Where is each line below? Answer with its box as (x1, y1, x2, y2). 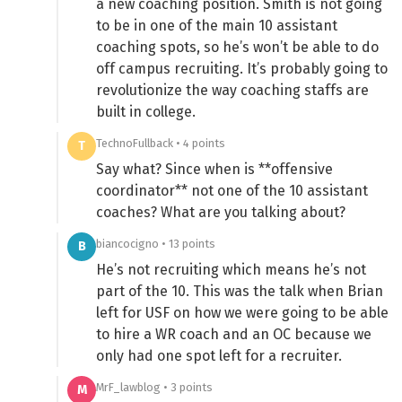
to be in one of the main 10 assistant (96, 16, 337, 34)
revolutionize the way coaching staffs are (96, 81, 369, 99)
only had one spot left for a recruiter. (96, 346, 342, 364)
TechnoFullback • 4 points (96, 135, 225, 150)
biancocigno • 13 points (96, 236, 215, 250)
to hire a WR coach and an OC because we (96, 325, 371, 343)
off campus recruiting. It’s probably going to (96, 59, 388, 77)
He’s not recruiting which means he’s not (96, 260, 366, 278)
